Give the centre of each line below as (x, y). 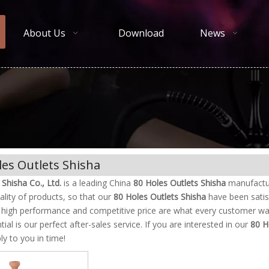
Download (141, 33)
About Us (44, 33)
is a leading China (97, 183)
